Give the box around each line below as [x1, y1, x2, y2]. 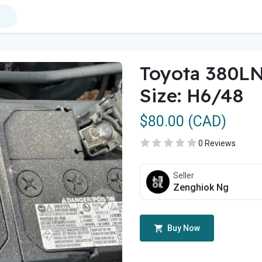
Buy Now [166, 223, 200, 233]
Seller [173, 171, 194, 181]
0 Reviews [198, 139, 236, 148]
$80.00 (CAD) [140, 113, 226, 130]
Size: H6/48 [140, 84, 244, 107]
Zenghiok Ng [173, 182, 229, 193]
